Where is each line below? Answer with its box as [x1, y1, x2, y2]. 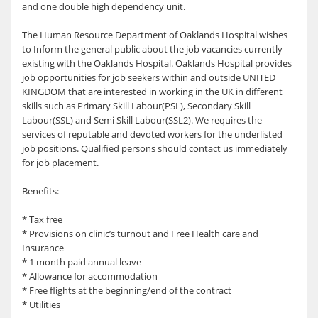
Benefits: [22, 185, 59, 197]
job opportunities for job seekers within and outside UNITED [22, 71, 275, 84]
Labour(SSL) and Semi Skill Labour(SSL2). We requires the [22, 114, 262, 126]
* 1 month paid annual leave [22, 256, 141, 268]
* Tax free [22, 213, 62, 226]
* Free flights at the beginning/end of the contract [22, 284, 231, 297]
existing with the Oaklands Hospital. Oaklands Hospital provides [22, 57, 292, 70]
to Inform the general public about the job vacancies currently [22, 43, 283, 55]
